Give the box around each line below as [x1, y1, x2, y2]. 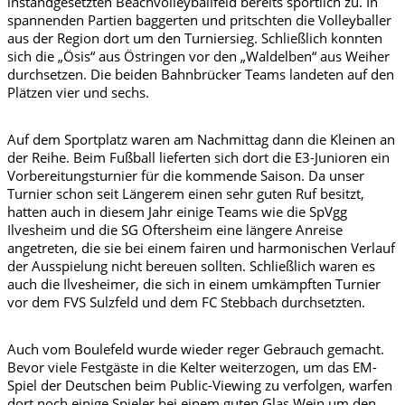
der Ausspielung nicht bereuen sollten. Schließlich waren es [7, 257, 375, 276]
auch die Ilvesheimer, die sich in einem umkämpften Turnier [7, 275, 381, 294]
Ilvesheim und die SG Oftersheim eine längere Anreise [7, 221, 343, 240]
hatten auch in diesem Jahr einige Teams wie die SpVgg [7, 202, 347, 221]
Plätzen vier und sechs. [7, 83, 149, 102]
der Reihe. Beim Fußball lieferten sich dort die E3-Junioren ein [7, 148, 390, 167]
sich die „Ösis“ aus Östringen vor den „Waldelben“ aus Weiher [7, 47, 390, 66]
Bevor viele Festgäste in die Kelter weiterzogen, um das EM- [7, 358, 377, 377]
